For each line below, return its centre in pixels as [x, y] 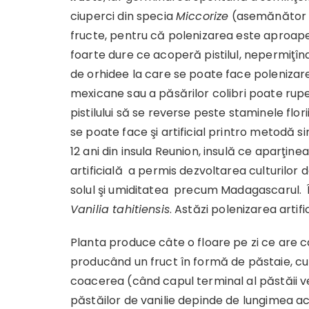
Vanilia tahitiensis [120, 209]
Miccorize [202, 16]
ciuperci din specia [123, 16]
